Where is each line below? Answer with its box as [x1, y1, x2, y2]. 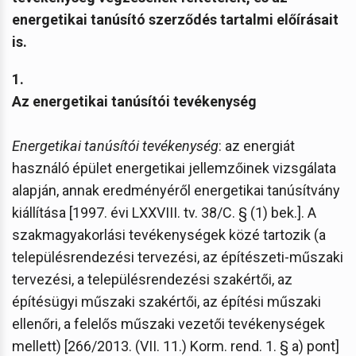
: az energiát [219, 137, 295, 154]
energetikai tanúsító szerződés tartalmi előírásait [12, 10, 339, 28]
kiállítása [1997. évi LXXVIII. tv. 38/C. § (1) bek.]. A [12, 203, 316, 221]
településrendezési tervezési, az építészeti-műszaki [12, 248, 343, 265]
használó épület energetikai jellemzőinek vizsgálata [12, 159, 336, 176]
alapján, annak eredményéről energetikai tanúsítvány [12, 181, 340, 199]
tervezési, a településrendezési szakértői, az [12, 270, 292, 288]
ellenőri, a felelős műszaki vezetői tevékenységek [12, 315, 325, 332]
